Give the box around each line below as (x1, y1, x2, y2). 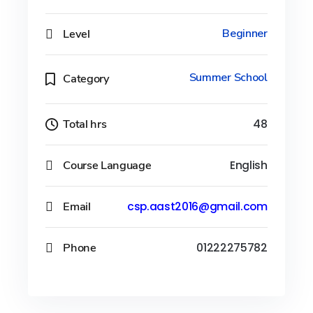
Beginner (222, 26, 268, 41)
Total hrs (63, 115, 107, 132)
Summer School (189, 69, 268, 85)
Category (63, 71, 110, 87)
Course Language (63, 156, 152, 173)
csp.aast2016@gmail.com (126, 199, 268, 214)
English (229, 158, 268, 173)
